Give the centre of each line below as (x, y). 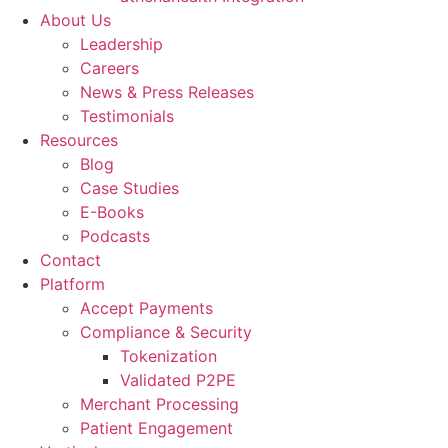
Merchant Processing (159, 404)
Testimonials (127, 116)
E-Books (112, 212)
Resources (79, 140)
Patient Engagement (156, 428)
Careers (109, 68)
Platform (72, 284)
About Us (75, 20)
